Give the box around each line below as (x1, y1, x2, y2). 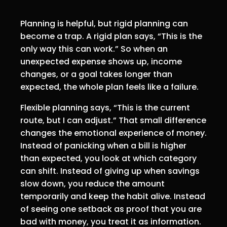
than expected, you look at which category (20, 152, 197, 164)
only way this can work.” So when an (20, 43, 168, 55)
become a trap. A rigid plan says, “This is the (20, 30, 202, 42)
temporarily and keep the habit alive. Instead (20, 190, 205, 202)
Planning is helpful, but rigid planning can (20, 17, 188, 29)
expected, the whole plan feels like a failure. (20, 81, 199, 93)
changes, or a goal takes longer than (20, 68, 172, 80)
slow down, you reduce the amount (20, 177, 165, 190)
